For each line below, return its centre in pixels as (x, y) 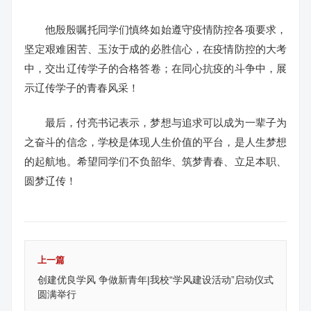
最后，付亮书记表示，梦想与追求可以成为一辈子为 (166, 122)
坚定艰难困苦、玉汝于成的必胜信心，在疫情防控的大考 (155, 49)
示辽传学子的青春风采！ (82, 87)
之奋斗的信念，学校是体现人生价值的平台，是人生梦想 (155, 142)
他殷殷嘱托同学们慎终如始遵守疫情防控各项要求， (166, 29)
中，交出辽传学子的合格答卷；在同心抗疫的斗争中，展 (155, 68)
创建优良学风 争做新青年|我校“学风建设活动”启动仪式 (155, 279)
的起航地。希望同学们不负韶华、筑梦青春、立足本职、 (155, 161)
